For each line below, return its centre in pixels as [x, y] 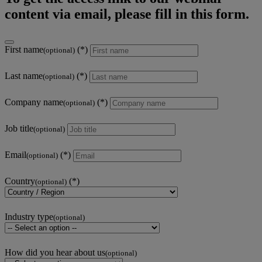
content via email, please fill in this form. [127, 14]
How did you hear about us [55, 253]
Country [20, 181]
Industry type [29, 217]
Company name [34, 102]
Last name [24, 76]
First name [24, 50]
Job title [19, 129]
